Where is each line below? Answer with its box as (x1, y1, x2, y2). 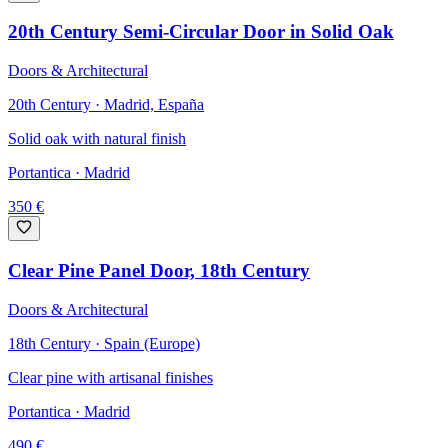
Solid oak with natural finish (8, 130, 186, 148)
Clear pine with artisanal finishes (8, 368, 213, 386)
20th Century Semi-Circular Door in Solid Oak (8, 21, 394, 43)
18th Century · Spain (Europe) (8, 334, 200, 352)
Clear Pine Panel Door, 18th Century (8, 259, 310, 281)
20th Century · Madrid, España (8, 96, 204, 114)
